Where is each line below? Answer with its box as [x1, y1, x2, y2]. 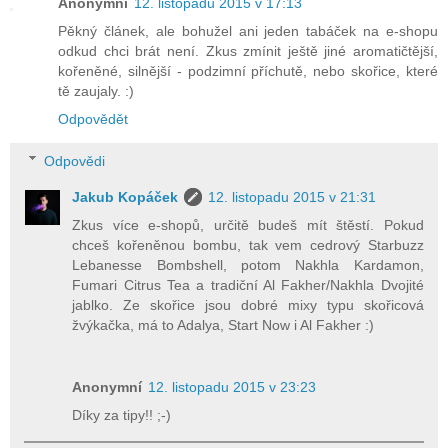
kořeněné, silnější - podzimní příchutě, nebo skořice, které [58, 62, 438, 79]
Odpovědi [44, 152, 106, 169]
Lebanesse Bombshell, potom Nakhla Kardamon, [72, 256, 424, 273]
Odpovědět [58, 110, 128, 127]
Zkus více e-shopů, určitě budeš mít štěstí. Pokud [72, 216, 424, 233]
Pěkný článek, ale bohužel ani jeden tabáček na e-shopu [58, 22, 438, 39]
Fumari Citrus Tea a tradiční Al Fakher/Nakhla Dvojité [72, 276, 424, 293]
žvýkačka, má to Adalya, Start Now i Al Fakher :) [72, 316, 375, 333]
